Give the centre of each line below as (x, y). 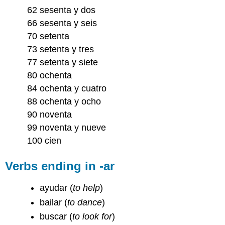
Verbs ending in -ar (60, 166)
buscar (55, 217)
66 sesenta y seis (62, 23)
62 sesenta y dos (62, 10)
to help (87, 188)
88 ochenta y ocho (64, 101)
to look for (92, 217)
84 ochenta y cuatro (67, 88)
